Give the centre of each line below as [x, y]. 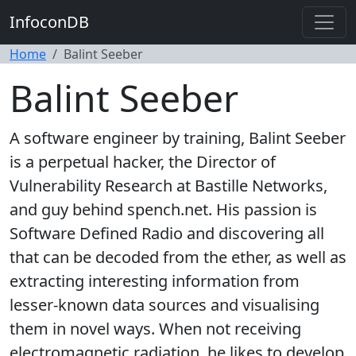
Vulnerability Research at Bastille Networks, [168, 186]
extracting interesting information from [155, 281]
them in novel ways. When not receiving [155, 329]
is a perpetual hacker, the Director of [143, 162]
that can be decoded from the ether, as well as [178, 257]
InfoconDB [49, 22]
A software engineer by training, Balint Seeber [178, 138]
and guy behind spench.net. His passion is [163, 209]
